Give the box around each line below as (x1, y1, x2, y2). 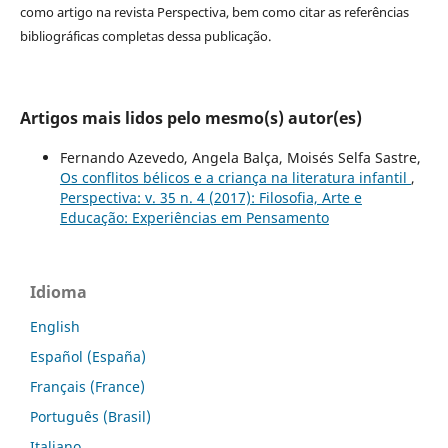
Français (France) (30, 377, 145, 397)
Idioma (30, 281, 87, 304)
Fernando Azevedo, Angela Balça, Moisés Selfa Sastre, (59, 148, 421, 168)
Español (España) (30, 347, 146, 367)
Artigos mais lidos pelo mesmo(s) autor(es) (19, 107, 362, 130)
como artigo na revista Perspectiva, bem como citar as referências (19, 3, 409, 22)
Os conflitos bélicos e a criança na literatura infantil (59, 168, 411, 188)
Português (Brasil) (30, 407, 151, 427)
